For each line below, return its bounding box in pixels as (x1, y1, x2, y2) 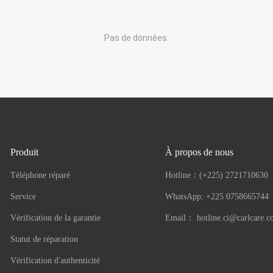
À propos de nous (165, 146, 233, 157)
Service (10, 191, 37, 201)
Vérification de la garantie (10, 213, 101, 222)
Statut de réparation (10, 234, 79, 244)
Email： (165, 213, 197, 222)
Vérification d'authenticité (10, 255, 101, 265)
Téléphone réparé (10, 170, 71, 180)
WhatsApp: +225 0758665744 (165, 191, 269, 201)
